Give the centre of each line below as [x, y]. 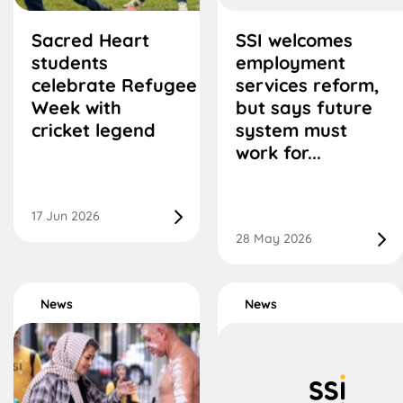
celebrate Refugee [114, 85]
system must [291, 130]
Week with [76, 108]
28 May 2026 [273, 239]
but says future [304, 108]
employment [290, 63]
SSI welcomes [294, 40]
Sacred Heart [90, 40]
